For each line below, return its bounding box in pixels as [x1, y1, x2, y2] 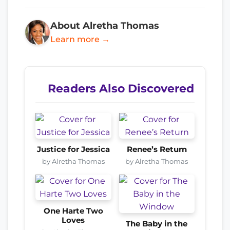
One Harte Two [43, 206, 103, 216]
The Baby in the [126, 219, 188, 228]
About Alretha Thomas [50, 20, 159, 31]
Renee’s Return [126, 145, 187, 154]
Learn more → [50, 34, 110, 44]
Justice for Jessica [36, 145, 110, 154]
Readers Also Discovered [48, 82, 194, 95]
